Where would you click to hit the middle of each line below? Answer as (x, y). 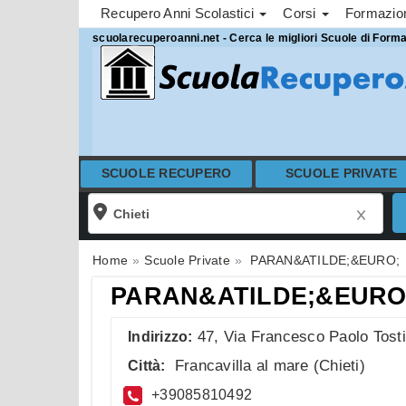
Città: (147, 365)
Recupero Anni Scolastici (179, 13)
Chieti (339, 365)
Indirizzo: (160, 336)
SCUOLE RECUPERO (166, 174)
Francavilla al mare (242, 365)
